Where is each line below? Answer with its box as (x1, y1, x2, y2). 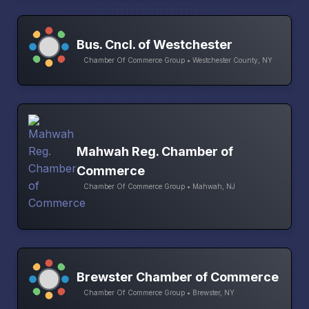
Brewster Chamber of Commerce (77, 270, 279, 285)
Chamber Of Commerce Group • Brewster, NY (83, 288, 235, 297)
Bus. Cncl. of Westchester (77, 37, 232, 52)
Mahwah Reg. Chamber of (77, 143, 233, 159)
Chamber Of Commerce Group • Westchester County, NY (83, 56, 272, 65)
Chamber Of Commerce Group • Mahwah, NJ (83, 181, 235, 190)
